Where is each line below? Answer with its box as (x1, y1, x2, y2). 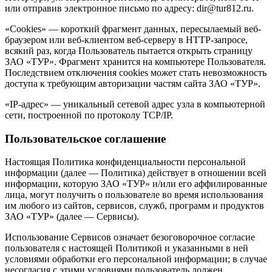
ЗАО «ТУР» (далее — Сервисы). (5, 211, 141, 222)
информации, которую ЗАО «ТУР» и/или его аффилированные (5, 178, 267, 189)
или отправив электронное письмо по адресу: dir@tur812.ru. (5, 2, 254, 13)
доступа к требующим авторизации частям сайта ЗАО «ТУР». (5, 78, 260, 89)
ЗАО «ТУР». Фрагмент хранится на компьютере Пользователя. (5, 56, 266, 67)
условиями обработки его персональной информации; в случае (5, 254, 267, 265)
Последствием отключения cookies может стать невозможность (5, 67, 267, 78)
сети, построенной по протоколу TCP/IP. (5, 109, 173, 120)
